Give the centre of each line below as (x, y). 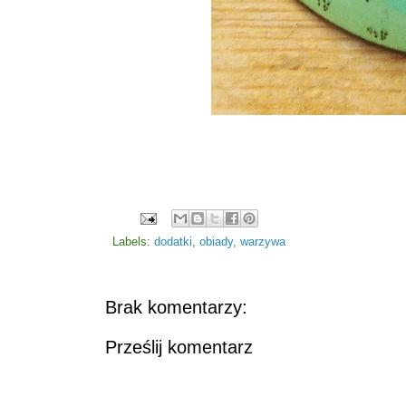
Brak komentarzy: (176, 308)
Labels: (133, 242)
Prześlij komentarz (179, 348)
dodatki (173, 242)
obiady (216, 242)
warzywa (263, 242)
